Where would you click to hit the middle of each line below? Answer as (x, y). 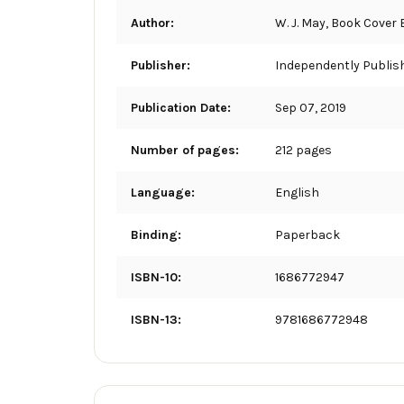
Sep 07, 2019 (311, 107)
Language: (163, 192)
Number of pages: (185, 150)
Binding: (156, 234)
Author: (152, 23)
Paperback (308, 234)
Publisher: (161, 65)
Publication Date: (181, 107)
